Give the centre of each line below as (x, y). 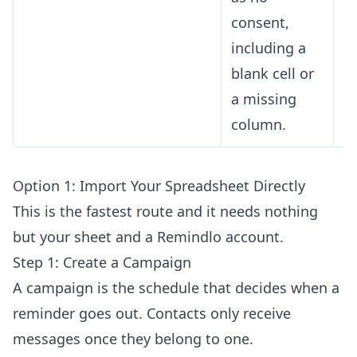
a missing (264, 99)
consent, (260, 23)
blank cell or (273, 74)
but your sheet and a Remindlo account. (148, 237)
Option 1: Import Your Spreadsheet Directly (159, 186)
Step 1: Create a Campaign (102, 263)
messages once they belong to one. (133, 339)
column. (259, 125)
